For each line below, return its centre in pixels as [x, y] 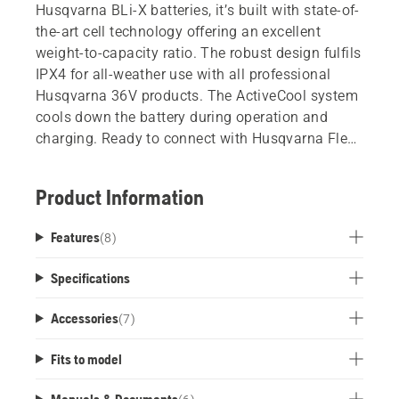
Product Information [120, 197]
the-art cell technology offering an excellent [178, 31]
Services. [65, 159]
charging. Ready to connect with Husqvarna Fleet [198, 138]
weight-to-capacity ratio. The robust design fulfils [199, 53]
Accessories [84, 318]
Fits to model [86, 358]
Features [75, 236]
